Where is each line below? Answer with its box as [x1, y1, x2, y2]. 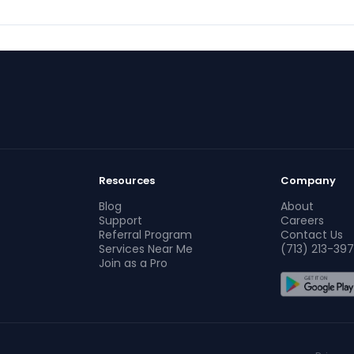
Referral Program [99, 227, 193, 243]
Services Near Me [99, 241, 194, 257]
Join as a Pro [99, 255, 168, 271]
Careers [280, 213, 324, 228]
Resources [99, 173, 156, 188]
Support [99, 213, 143, 228]
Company [280, 173, 336, 188]
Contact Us [280, 227, 343, 243]
